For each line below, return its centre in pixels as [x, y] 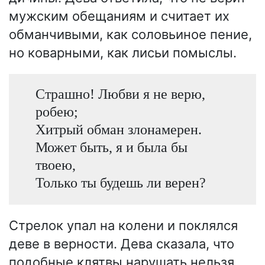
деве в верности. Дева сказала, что [122, 244]
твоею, [55, 164]
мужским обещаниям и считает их [119, 16]
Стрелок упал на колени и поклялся [123, 226]
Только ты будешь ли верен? [120, 182]
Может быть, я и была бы [111, 147]
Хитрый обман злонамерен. [118, 129]
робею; [56, 111]
